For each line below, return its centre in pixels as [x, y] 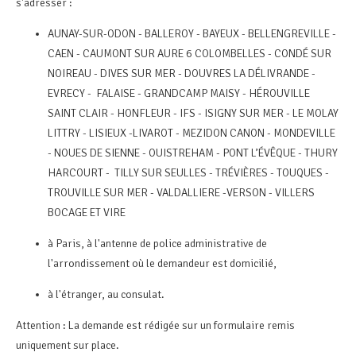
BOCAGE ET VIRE [87, 212]
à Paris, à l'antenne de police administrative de [157, 243]
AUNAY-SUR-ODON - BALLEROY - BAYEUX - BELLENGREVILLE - [192, 33]
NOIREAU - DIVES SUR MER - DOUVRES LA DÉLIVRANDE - [182, 73]
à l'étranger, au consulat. [107, 294]
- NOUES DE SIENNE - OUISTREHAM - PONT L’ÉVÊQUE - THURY [193, 153]
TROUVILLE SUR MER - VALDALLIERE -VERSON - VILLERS [181, 192]
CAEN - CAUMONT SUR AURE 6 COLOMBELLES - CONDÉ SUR [190, 53]
